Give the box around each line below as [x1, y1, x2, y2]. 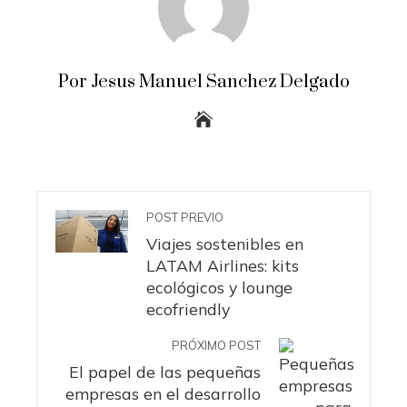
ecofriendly [146, 299, 230, 320]
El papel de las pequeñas [69, 362, 261, 382]
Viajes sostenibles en [146, 233, 303, 254]
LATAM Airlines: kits [146, 255, 299, 276]
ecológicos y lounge [146, 277, 293, 298]
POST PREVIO [146, 210, 223, 225]
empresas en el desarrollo [65, 383, 261, 404]
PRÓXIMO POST [172, 338, 261, 353]
